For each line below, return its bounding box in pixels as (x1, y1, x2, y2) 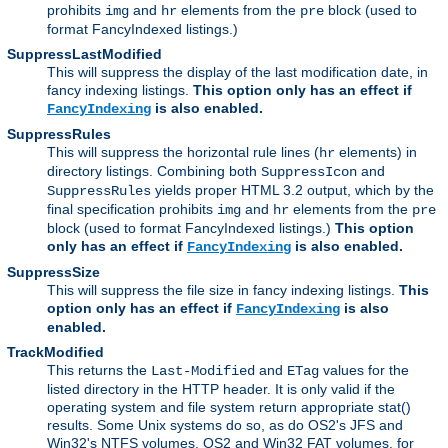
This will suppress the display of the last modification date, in (47, 63, 428, 80)
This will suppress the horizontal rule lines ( (47, 143, 319, 160)
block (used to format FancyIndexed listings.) (47, 219, 335, 236)
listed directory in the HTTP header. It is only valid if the (47, 380, 395, 397)
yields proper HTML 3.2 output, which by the (151, 181, 434, 198)
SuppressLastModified (7, 45, 162, 62)
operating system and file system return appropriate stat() (47, 398, 411, 415)
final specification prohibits (47, 200, 217, 217)
